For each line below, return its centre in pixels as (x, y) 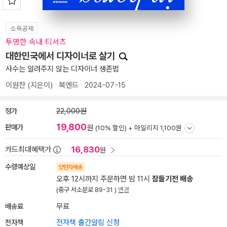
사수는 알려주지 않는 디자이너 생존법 (62, 69)
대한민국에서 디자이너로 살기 (61, 56)
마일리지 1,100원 (158, 128)
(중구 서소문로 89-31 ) (87, 190)
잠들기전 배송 (173, 179)
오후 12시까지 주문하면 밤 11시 (104, 179)
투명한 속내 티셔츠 (36, 42)
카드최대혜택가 (28, 149)
